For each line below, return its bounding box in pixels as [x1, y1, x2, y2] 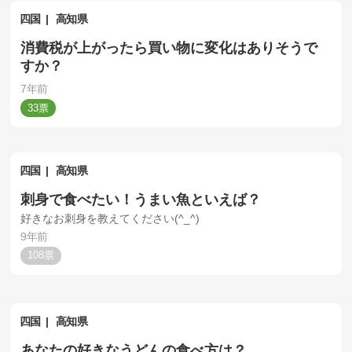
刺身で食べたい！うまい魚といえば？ [20, 191, 262, 208]
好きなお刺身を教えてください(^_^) [20, 212, 200, 225]
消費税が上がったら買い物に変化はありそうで [20, 39, 318, 57]
